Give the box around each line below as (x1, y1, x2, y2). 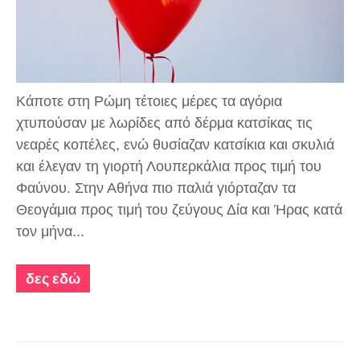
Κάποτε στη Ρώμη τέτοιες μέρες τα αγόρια (16, 93, 282, 110)
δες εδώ (26, 270, 80, 288)
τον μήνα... (16, 223, 84, 240)
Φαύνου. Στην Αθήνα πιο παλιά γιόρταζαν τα (16, 180, 296, 197)
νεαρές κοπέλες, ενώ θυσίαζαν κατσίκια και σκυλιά (16, 137, 334, 153)
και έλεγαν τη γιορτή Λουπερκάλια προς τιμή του (16, 158, 321, 175)
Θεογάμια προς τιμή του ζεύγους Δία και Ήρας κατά (16, 202, 342, 219)
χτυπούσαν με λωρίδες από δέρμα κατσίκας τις (16, 115, 313, 132)
